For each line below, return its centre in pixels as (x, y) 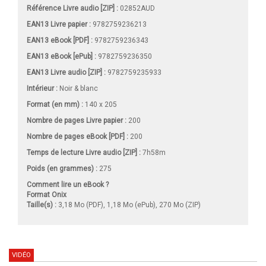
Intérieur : (42, 88)
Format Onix (47, 194)
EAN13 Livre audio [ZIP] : (66, 72)
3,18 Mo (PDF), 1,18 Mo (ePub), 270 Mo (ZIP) (129, 205)
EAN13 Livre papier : (59, 24)
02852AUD (137, 8)
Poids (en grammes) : (62, 168)
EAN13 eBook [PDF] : (60, 40)
